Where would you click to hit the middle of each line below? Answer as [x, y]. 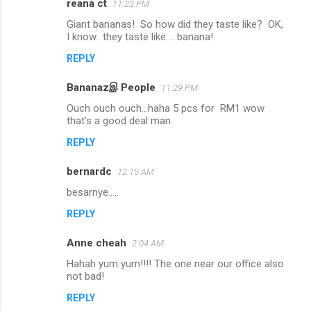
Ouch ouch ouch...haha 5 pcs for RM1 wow [166, 109]
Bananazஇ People [111, 88]
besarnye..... [93, 193]
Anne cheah [96, 243]
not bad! [85, 277]
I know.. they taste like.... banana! [140, 37]
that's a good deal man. [121, 121]
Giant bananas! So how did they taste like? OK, [175, 25]
